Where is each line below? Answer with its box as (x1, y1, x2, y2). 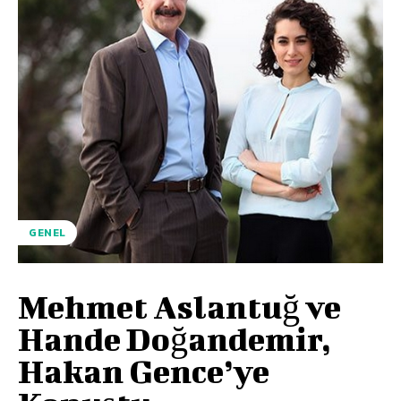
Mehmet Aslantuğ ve (18, 286, 341, 325)
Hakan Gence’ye (18, 351, 269, 389)
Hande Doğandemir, (18, 319, 331, 357)
